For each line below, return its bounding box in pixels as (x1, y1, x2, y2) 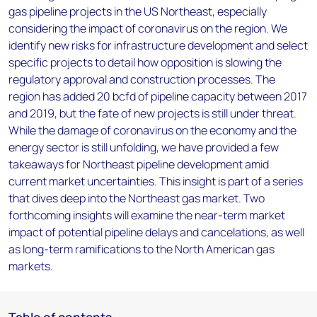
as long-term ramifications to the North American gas (8, 241, 275, 257)
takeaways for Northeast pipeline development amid (8, 156, 269, 172)
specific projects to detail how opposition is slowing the (8, 54, 282, 70)
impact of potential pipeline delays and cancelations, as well (8, 224, 304, 240)
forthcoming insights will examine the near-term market (8, 207, 285, 223)
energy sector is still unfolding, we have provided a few (8, 139, 279, 155)
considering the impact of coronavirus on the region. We (8, 21, 287, 36)
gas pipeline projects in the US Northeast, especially (8, 4, 267, 19)
